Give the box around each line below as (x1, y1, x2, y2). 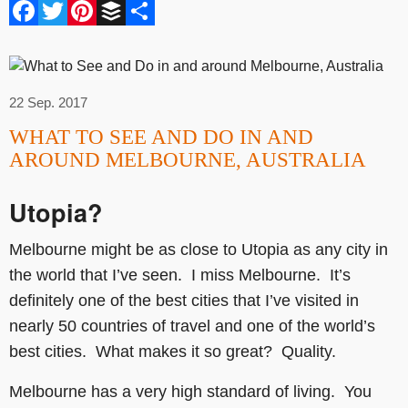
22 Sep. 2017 (9, 94, 87, 110)
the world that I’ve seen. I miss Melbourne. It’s (9, 265, 351, 284)
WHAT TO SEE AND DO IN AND (9, 125, 313, 148)
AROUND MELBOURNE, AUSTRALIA (9, 148, 366, 171)
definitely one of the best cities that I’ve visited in (9, 291, 359, 310)
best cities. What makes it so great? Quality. (9, 342, 336, 361)
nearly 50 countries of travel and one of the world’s (9, 316, 375, 335)
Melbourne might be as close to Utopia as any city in (9, 240, 388, 259)
